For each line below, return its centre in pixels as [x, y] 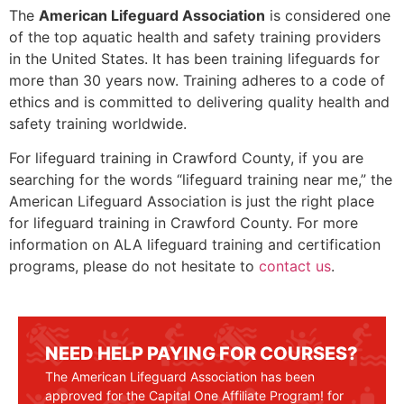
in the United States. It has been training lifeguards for [194, 58]
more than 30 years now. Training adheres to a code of [197, 80]
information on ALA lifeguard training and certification [195, 244]
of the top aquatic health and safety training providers [195, 37]
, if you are [327, 157]
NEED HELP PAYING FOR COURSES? [202, 354]
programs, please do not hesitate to [134, 266]
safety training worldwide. [98, 123]
